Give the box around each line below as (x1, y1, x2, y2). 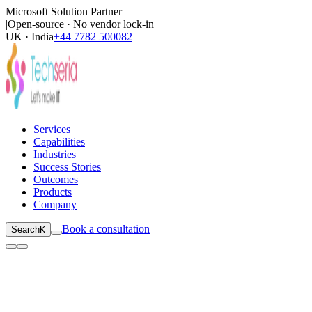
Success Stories (33, 161, 101, 173)
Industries (33, 148, 76, 160)
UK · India (6, 31, 54, 42)
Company (33, 198, 77, 210)
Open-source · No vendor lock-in (8, 18, 154, 30)
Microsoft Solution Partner (6, 6, 122, 17)
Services (33, 123, 70, 135)
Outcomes (33, 173, 78, 185)
